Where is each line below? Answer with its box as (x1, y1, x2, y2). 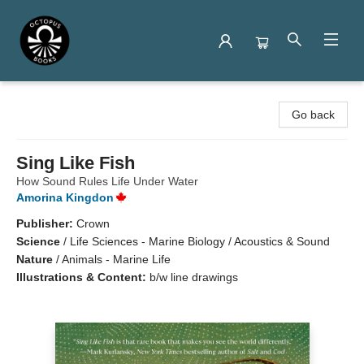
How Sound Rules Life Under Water (16, 175, 198, 188)
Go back (292, 108, 335, 121)
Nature (16, 253, 53, 266)
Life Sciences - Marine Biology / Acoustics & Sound (70, 235, 330, 248)
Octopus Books (12, 90, 90, 103)
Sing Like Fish (16, 153, 135, 173)
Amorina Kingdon (16, 191, 114, 204)
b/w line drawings (149, 271, 238, 284)
